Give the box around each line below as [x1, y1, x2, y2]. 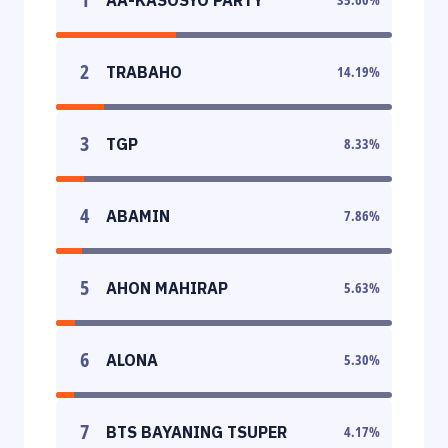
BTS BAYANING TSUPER [106, 421, 287, 442]
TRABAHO [106, 61, 182, 82]
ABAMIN [106, 205, 170, 226]
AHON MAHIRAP [106, 277, 228, 298]
